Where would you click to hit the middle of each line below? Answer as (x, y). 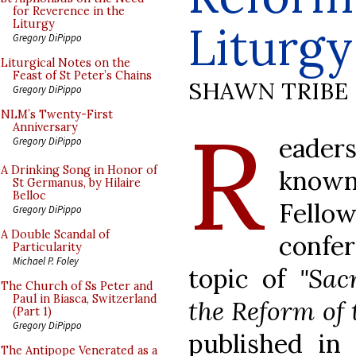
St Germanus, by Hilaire (77, 183)
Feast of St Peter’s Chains (82, 75)
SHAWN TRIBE (268, 91)
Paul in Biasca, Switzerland (85, 299)
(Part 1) (32, 311)
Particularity (47, 247)
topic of (244, 278)
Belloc (29, 195)
